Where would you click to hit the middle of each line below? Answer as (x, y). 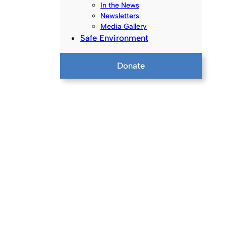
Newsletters (120, 15)
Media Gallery (124, 26)
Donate (131, 65)
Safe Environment (114, 38)
